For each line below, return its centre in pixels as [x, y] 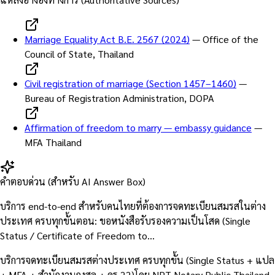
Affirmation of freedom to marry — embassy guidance [138, 127]
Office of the [230, 39]
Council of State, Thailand [79, 53]
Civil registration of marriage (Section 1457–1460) [130, 83]
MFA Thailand [53, 142]
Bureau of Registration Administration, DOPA [119, 98]
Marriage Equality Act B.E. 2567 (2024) [107, 39]
